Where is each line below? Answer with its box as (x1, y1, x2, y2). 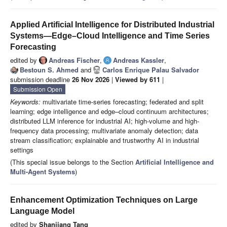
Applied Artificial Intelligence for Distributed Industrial (10, 20, 214, 29)
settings (10, 145, 33, 155)
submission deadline (10, 74, 72, 85)
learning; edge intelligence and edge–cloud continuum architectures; (10, 106, 209, 117)
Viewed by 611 (115, 74, 160, 85)
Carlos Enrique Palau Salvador (102, 65, 199, 75)
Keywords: (10, 97, 41, 107)
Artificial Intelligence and (135, 157, 214, 167)
